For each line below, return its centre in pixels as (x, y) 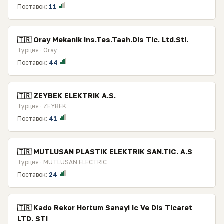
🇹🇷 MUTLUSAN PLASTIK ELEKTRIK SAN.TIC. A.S (105, 152)
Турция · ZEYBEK (42, 106)
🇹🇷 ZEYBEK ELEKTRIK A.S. (67, 96)
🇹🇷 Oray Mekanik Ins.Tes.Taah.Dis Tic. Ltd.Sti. (103, 40)
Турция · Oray (37, 50)
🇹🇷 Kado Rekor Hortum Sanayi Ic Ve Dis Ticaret (105, 208)
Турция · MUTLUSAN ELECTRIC (62, 162)
